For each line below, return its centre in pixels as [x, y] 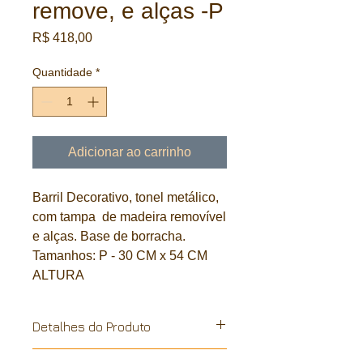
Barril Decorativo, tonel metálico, [126, 197]
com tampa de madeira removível [129, 217]
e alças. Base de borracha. [109, 236]
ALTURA [58, 275]
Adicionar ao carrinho [130, 152]
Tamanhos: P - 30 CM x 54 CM [120, 256]
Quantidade [62, 72]
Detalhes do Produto [92, 327]
